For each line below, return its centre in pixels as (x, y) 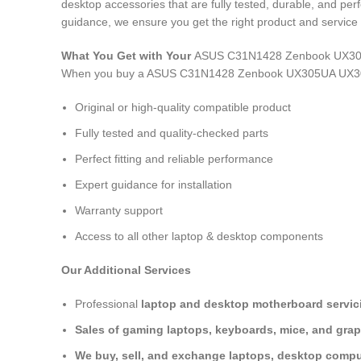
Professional (108, 304)
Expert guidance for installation (154, 185)
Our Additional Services (126, 270)
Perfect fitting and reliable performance (174, 159)
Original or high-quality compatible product (183, 107)
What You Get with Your (128, 56)
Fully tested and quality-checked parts (172, 133)
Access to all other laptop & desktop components (199, 236)
